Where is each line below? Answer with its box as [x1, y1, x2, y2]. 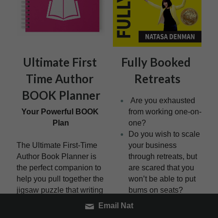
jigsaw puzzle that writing [17, 185, 103, 194]
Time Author [26, 71, 93, 86]
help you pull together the [17, 174, 104, 183]
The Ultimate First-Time [17, 141, 97, 149]
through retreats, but [128, 152, 197, 161]
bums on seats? [128, 185, 183, 194]
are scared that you [128, 163, 194, 172]
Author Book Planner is [17, 152, 96, 161]
